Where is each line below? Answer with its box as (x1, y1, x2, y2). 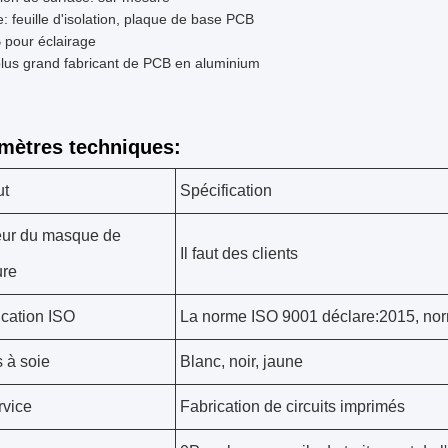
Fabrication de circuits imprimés (180, 398, 405, 415)
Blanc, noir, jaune (180, 353, 303, 370)
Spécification (180, 182, 272, 199)
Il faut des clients (180, 245, 298, 262)
